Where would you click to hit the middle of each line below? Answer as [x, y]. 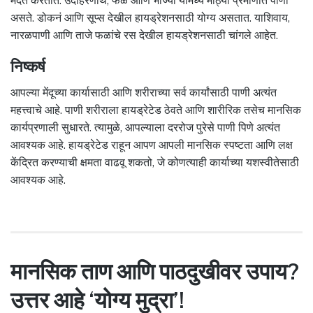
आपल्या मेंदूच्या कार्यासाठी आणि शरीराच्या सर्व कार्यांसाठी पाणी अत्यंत [144, 93]
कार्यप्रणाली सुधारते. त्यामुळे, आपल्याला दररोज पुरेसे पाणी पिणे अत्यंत [145, 128]
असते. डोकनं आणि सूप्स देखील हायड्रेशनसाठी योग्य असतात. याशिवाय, [150, 17]
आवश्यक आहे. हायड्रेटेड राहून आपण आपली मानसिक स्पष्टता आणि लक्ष [152, 145]
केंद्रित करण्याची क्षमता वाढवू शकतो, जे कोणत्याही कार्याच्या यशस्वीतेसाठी [155, 163]
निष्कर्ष [28, 66]
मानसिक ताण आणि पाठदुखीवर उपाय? [155, 271]
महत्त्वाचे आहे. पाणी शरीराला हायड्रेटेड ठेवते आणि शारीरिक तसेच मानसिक [156, 110]
